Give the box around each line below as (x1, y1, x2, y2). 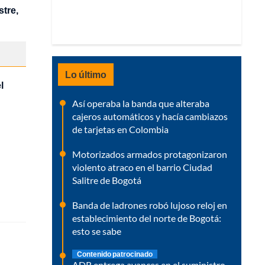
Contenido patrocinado (77, 249, 153, 258)
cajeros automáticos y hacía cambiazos (72, 110, 228, 122)
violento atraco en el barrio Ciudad (72, 161, 212, 173)
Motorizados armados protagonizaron (72, 148, 227, 160)
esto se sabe (72, 225, 121, 237)
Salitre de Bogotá (72, 174, 141, 186)
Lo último (65, 68, 106, 80)
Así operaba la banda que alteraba (72, 97, 209, 109)
